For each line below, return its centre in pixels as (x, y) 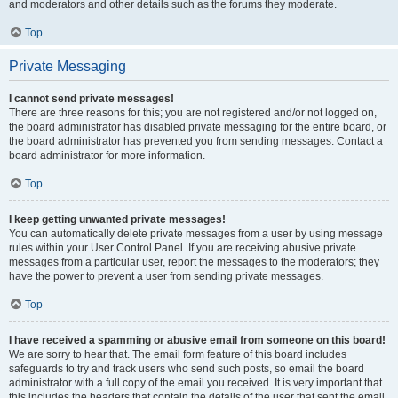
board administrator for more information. (107, 155)
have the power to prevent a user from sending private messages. (166, 276)
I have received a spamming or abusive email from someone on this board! (197, 340)
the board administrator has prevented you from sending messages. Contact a (196, 141)
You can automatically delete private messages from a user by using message (196, 234)
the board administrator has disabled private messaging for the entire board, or (198, 127)
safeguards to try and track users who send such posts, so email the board (187, 369)
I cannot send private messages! (92, 99)
